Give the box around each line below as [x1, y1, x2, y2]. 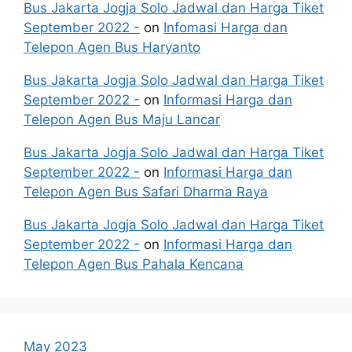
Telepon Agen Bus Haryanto [24, 38, 200, 55]
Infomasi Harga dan [163, 19, 288, 35]
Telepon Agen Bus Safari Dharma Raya [24, 183, 268, 200]
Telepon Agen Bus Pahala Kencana [24, 255, 244, 272]
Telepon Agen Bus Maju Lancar [24, 111, 220, 127]
